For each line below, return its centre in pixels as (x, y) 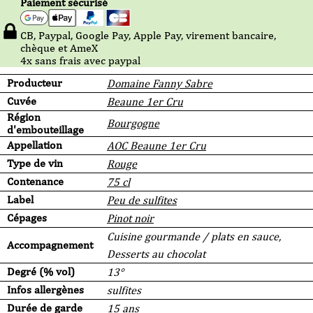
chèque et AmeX (59, 48)
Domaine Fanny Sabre (160, 84)
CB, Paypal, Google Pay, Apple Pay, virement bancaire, (148, 36)
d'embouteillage (45, 130)
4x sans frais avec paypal (80, 61)
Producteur (35, 83)
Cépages (27, 218)
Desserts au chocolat (156, 254)
